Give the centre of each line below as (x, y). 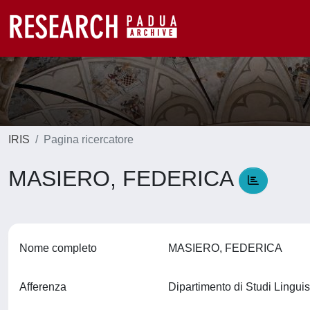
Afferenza (43, 287)
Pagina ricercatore (89, 139)
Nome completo (58, 248)
